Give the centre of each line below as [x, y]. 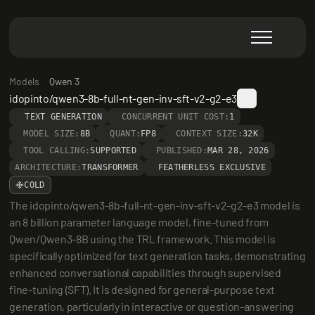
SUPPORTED [114, 150]
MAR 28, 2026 [238, 150]
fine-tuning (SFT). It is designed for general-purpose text [142, 289]
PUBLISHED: [182, 150]
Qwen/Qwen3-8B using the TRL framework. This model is [142, 239]
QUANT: [126, 134]
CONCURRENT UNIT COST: [175, 117]
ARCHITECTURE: [49, 167]
